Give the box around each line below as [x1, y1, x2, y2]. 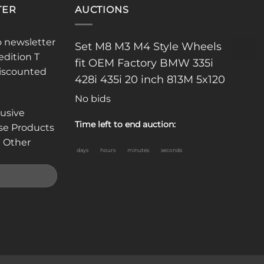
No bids [75, 93, 111, 104]
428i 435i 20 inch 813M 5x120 [75, 72, 225, 86]
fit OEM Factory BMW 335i [75, 56, 213, 70]
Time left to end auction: [75, 119, 176, 130]
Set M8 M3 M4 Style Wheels [75, 39, 222, 53]
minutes [127, 147, 150, 154]
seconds [161, 147, 182, 154]
